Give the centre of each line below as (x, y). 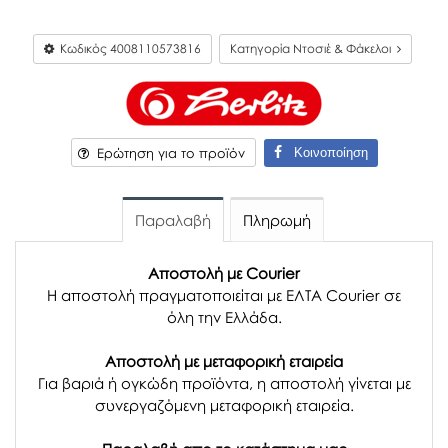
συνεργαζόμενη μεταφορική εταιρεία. (224, 405)
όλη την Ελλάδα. (224, 317)
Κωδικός (82, 49)
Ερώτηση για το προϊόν (166, 153)
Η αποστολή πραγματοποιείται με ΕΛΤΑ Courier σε (224, 295)
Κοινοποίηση (324, 152)
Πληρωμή (277, 220)
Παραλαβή (173, 220)
